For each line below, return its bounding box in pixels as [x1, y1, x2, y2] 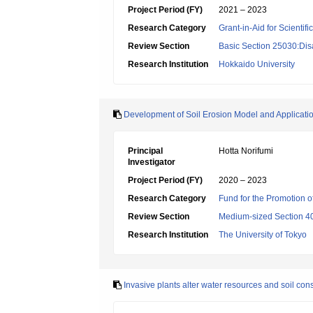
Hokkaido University [219, 59, 295, 69]
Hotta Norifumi [219, 146, 273, 156]
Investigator [128, 157, 175, 167]
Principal [128, 146, 163, 156]
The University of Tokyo [219, 230, 307, 240]
